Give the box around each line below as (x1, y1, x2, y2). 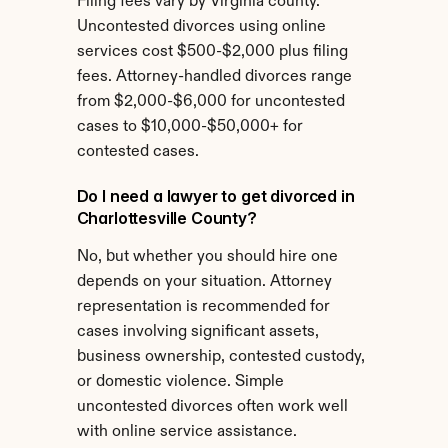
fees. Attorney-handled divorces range (76, 69, 352, 85)
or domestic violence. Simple (76, 374, 284, 390)
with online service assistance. (76, 424, 297, 440)
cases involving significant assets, (76, 324, 319, 340)
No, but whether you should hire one (76, 249, 338, 265)
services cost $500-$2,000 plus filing (76, 44, 348, 60)
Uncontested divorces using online (76, 19, 326, 35)
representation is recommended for (76, 299, 330, 315)
